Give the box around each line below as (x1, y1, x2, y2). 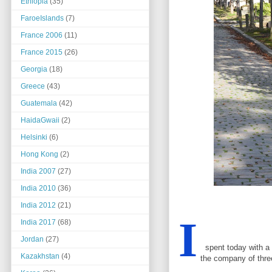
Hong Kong (21, 150, 58, 159)
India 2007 (21, 167, 56, 176)
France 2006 (21, 31, 63, 40)
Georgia (21, 65, 47, 74)
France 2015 (21, 48, 63, 57)
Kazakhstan (21, 252, 59, 261)
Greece (21, 82, 45, 91)
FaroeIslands (21, 14, 64, 23)
